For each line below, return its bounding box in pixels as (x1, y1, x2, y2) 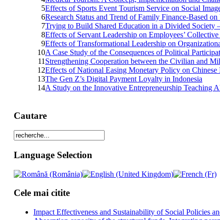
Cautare (13, 110, 47, 121)
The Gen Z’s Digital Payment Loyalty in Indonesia (45, 74, 202, 83)
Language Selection (13, 150, 92, 161)
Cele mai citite (13, 188, 70, 198)
